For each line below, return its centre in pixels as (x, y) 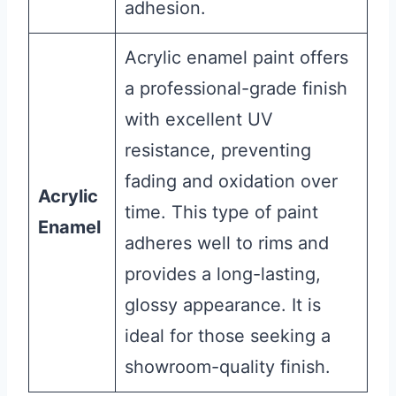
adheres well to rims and (227, 244)
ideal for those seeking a (228, 336)
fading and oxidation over (231, 182)
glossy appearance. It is (223, 305)
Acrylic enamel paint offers (236, 58)
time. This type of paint (221, 213)
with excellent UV (199, 120)
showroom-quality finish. (228, 367)
